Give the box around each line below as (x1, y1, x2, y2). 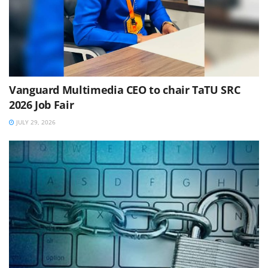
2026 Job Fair (9, 98, 74, 112)
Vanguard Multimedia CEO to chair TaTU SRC (9, 83, 240, 98)
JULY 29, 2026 (14, 118, 56, 127)
